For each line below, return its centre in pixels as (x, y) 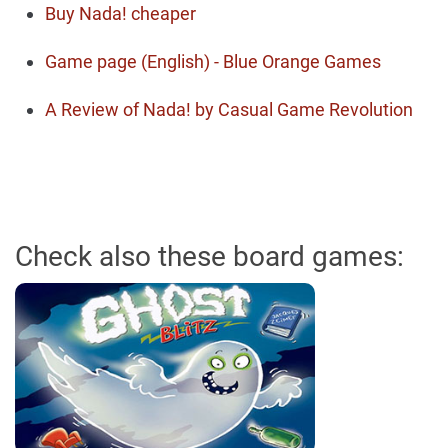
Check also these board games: (209, 256)
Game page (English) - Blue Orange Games (213, 61)
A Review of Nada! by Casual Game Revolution (229, 109)
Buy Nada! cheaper (120, 13)
